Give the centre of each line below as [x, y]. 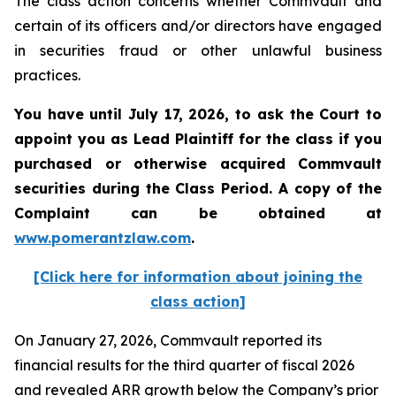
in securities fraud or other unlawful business [198, 50]
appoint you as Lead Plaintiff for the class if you [198, 139]
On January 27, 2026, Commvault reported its [168, 340]
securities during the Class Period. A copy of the [198, 188]
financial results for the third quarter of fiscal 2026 [184, 365]
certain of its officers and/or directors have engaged [198, 26]
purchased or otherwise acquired [156, 164]
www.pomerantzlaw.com [103, 238]
